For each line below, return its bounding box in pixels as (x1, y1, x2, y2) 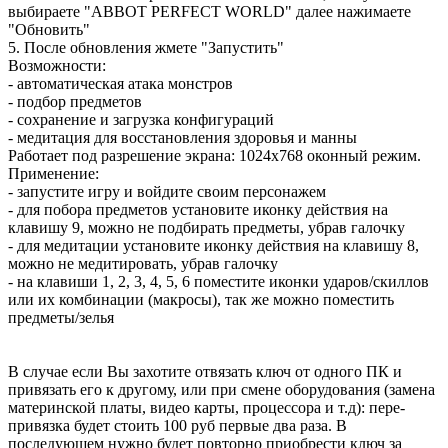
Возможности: (8, 56, 106, 74)
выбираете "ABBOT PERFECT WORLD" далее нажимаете (8, 2, 411, 20)
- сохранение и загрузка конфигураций (8, 110, 274, 128)
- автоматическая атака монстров (8, 74, 233, 92)
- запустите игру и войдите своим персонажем (8, 182, 326, 200)
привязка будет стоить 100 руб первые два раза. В (8, 416, 347, 434)
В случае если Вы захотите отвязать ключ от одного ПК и (8, 362, 402, 380)
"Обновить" (8, 20, 90, 38)
